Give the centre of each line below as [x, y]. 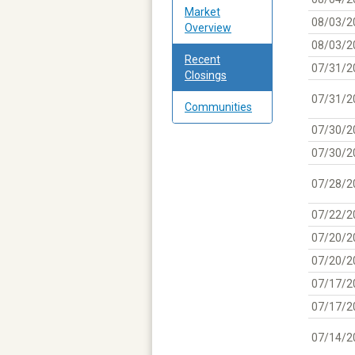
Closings [206, 75]
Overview [208, 27]
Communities [218, 107]
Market [202, 11]
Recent [202, 59]
